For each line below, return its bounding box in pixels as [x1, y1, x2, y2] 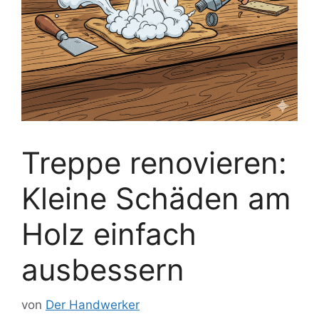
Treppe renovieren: [21, 145, 287, 181]
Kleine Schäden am [21, 180, 291, 216]
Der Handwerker [46, 297, 140, 312]
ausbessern [21, 251, 184, 288]
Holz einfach [21, 216, 197, 252]
